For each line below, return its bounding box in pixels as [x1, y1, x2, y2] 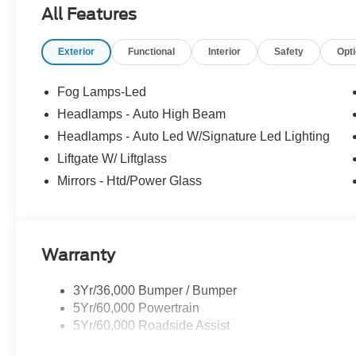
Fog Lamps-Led [57, 85, 147, 99]
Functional [128, 46, 176, 58]
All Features [41, 5, 137, 25]
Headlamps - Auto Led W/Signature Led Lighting [57, 130, 331, 144]
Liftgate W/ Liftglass [57, 152, 168, 166]
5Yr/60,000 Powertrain [73, 301, 200, 315]
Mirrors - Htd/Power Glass [57, 174, 203, 188]
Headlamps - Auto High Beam [57, 107, 226, 122]
